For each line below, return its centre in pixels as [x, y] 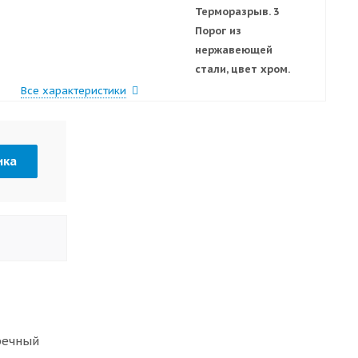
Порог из [218, 30]
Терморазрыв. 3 [237, 11]
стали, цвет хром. [242, 69]
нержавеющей [233, 50]
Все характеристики [73, 90]
